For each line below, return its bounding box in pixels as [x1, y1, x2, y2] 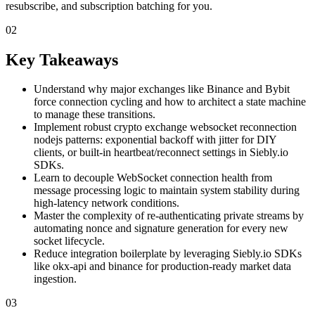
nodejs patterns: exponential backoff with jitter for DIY [34, 134, 276, 146]
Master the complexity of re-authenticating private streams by [34, 210, 304, 222]
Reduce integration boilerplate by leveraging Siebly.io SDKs [34, 247, 302, 260]
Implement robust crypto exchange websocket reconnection [34, 121, 297, 134]
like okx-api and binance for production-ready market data [34, 260, 291, 273]
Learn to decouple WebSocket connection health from [34, 172, 272, 184]
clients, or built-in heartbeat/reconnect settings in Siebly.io [34, 146, 288, 159]
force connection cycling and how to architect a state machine [34, 96, 306, 108]
